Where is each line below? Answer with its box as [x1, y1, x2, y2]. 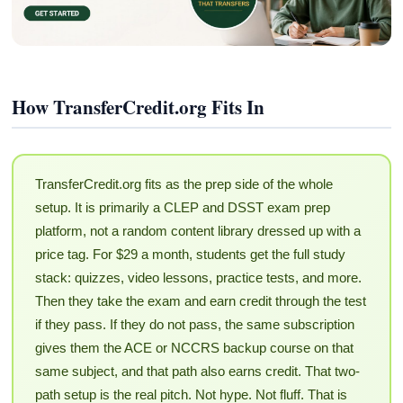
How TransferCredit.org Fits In [12, 93, 265, 121]
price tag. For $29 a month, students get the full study [34, 246, 345, 263]
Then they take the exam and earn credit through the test [34, 293, 366, 309]
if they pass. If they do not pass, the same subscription [34, 317, 354, 333]
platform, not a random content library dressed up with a [34, 223, 361, 239]
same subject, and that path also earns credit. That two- [34, 363, 360, 380]
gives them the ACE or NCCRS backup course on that [34, 340, 354, 356]
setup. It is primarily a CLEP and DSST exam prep [34, 200, 330, 216]
